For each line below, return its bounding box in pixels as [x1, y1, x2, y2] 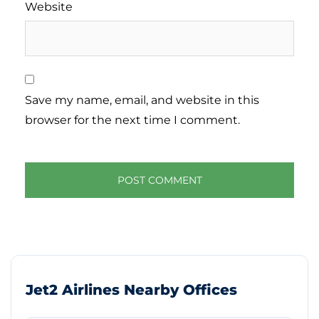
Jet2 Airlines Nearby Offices [26, 281, 237, 299]
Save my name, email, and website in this [25, 93, 259, 108]
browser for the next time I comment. [25, 113, 240, 127]
